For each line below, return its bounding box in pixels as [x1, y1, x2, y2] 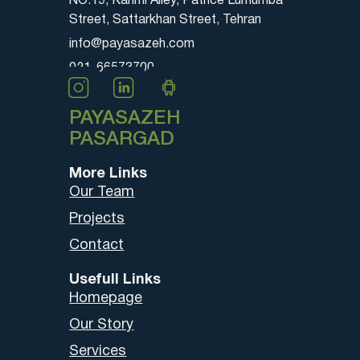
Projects [69, 212, 125, 227]
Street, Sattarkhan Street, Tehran [69, 14, 262, 27]
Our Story [69, 318, 134, 333]
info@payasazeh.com [69, 39, 195, 51]
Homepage [69, 292, 143, 306]
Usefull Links [69, 273, 162, 288]
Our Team [69, 186, 135, 200]
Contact [69, 239, 125, 253]
